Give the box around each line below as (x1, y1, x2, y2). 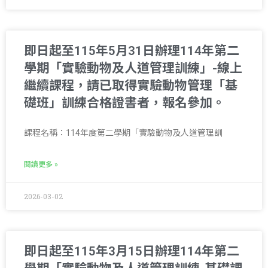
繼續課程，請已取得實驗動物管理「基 (24, 78, 237, 93)
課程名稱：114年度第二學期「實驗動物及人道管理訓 (24, 127, 223, 138)
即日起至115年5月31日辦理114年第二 (24, 43, 239, 58)
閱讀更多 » (24, 160, 58, 169)
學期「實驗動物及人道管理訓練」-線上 (24, 60, 242, 75)
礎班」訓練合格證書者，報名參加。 (24, 95, 225, 110)
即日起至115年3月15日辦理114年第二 (24, 243, 239, 258)
